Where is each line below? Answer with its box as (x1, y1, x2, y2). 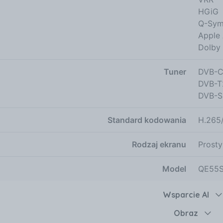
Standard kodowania (108, 114, 186, 125)
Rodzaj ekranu (132, 139, 186, 149)
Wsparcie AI (163, 189, 209, 200)
